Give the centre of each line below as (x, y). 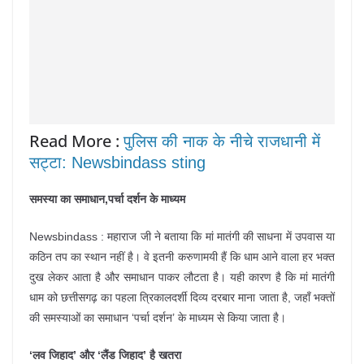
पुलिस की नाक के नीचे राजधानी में (222, 142)
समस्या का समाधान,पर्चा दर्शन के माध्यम (107, 199)
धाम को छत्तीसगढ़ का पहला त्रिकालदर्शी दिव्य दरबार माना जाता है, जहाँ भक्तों (182, 298)
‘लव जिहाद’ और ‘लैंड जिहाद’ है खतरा (105, 355)
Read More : (76, 141)
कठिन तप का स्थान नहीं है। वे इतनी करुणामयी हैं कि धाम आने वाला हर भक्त (182, 257)
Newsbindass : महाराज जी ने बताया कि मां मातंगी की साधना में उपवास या (182, 237)
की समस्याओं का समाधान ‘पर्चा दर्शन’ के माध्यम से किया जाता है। (158, 318)
